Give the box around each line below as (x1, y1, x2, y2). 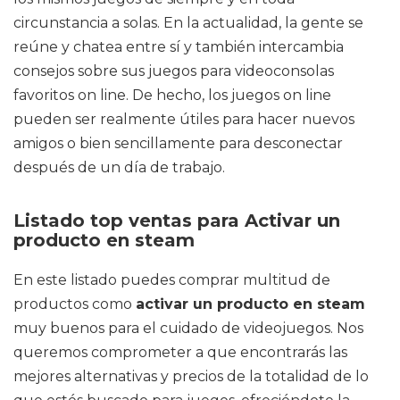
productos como (13, 296, 136, 312)
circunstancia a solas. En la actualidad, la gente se (13, 14, 363, 31)
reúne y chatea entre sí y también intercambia (13, 38, 344, 55)
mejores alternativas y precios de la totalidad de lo (13, 368, 369, 385)
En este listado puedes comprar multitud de (13, 271, 330, 288)
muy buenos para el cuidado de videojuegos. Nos (13, 320, 363, 337)
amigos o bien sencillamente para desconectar (13, 135, 343, 152)
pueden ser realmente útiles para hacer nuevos (13, 111, 354, 128)
